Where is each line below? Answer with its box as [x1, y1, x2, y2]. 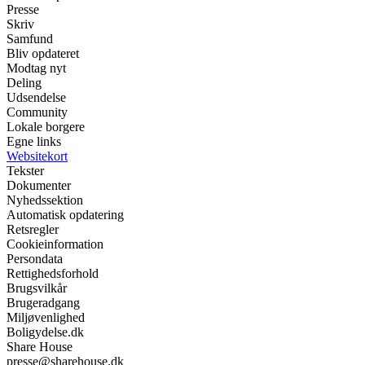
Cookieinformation [7, 237, 103, 252]
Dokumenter [7, 178, 71, 193]
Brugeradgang [7, 296, 80, 310]
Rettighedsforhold [7, 266, 99, 281]
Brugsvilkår [7, 281, 67, 296]
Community [7, 105, 68, 120]
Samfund [7, 32, 53, 46]
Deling [7, 76, 42, 90]
